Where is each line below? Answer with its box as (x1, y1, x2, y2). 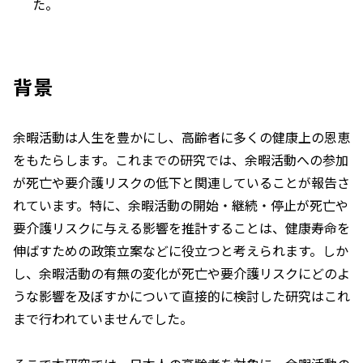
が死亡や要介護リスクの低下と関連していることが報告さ (13, 172, 350, 192)
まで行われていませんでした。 (13, 308, 193, 328)
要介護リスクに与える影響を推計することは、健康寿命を (13, 217, 350, 237)
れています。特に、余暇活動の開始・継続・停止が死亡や (13, 194, 348, 215)
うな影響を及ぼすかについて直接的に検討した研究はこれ (13, 285, 350, 305)
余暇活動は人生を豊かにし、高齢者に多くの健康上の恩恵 (13, 126, 350, 147)
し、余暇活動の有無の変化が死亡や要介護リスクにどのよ (13, 263, 350, 283)
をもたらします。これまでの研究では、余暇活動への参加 (13, 149, 348, 169)
